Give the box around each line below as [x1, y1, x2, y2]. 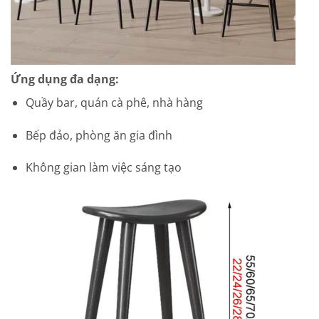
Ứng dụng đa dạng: [11, 70, 119, 87]
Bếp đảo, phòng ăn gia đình [25, 127, 172, 143]
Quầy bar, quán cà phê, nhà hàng [25, 94, 203, 110]
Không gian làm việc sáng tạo [25, 159, 182, 176]
